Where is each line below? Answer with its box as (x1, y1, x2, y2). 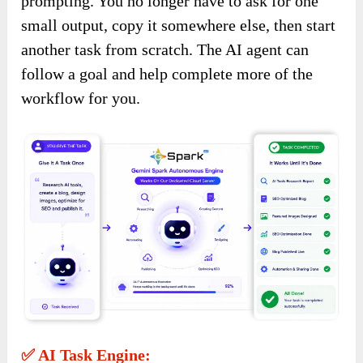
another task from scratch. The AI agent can (21, 41, 310, 59)
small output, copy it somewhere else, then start (21, 16, 336, 35)
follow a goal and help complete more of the (21, 65, 314, 83)
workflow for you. (21, 89, 141, 108)
